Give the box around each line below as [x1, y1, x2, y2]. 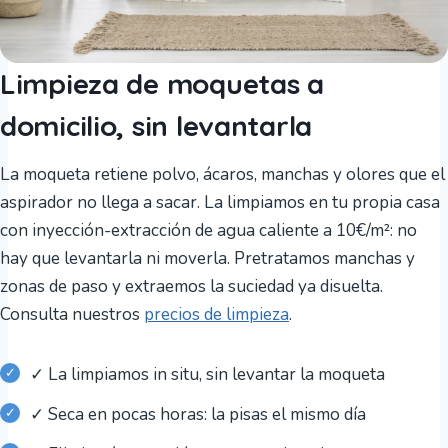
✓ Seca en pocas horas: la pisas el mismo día [30, 402, 366, 426]
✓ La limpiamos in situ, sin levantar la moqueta [30, 362, 385, 386]
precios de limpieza [144, 302, 289, 326]
